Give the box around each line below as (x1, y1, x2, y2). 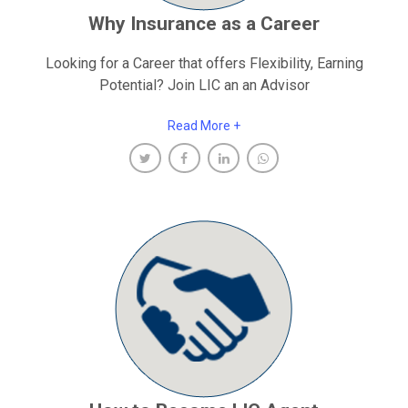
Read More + (168, 117, 240, 133)
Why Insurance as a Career (88, 12, 320, 35)
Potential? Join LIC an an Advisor (98, 76, 310, 94)
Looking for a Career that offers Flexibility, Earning (45, 54, 363, 72)
